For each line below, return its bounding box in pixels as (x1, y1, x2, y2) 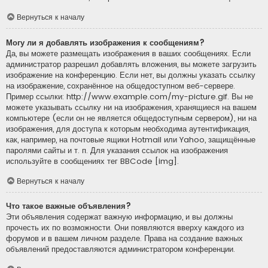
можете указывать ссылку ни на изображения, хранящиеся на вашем (6, 101, 257, 113)
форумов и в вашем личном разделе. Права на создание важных (6, 233, 243, 245)
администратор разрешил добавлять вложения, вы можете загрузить (6, 58, 257, 70)
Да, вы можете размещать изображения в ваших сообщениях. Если (6, 47, 251, 59)
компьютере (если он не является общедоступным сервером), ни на (6, 112, 257, 124)
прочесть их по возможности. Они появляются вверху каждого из (6, 222, 244, 234)
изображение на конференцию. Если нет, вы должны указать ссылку (6, 69, 255, 81)
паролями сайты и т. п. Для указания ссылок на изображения (6, 144, 228, 156)
